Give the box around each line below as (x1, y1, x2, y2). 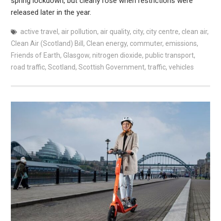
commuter (129, 39, 162, 47)
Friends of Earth (10, 51, 60, 59)
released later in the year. (10, 7, 91, 17)
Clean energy (86, 39, 127, 47)
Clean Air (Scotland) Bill (10, 39, 83, 47)
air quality (100, 27, 130, 36)
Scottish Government (78, 63, 145, 71)
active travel (20, 27, 58, 36)
